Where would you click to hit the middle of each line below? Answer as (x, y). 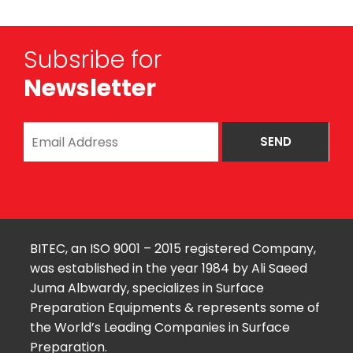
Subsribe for (93, 60)
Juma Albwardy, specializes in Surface (147, 288)
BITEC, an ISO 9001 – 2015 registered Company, (173, 249)
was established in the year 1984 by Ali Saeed (168, 269)
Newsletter (90, 89)
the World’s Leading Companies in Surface (160, 328)
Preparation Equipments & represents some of (175, 308)
